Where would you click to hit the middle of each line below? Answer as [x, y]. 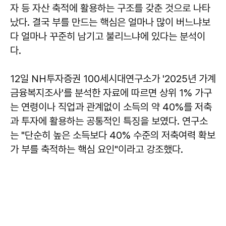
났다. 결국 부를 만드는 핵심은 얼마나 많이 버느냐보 [110, 22]
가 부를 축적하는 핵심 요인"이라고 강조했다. [97, 149]
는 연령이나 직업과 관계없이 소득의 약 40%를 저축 [111, 107]
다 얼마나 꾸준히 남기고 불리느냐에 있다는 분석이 [108, 36]
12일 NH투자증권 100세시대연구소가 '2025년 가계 [113, 78]
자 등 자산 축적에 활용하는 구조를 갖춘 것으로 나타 [110, 8]
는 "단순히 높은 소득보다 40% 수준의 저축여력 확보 [113, 135]
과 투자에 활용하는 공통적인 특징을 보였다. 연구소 [109, 121]
